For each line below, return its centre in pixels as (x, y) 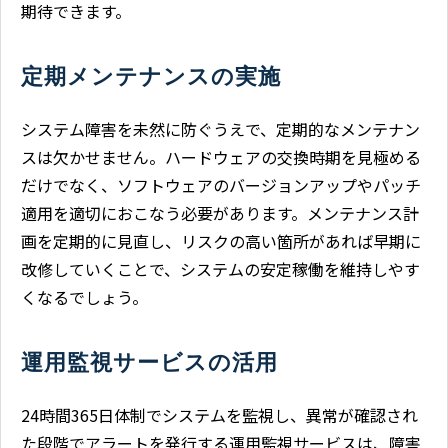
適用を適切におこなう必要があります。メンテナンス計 (220, 212)
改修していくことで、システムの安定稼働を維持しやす (220, 268)
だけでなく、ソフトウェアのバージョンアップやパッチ (221, 184)
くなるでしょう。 (84, 296)
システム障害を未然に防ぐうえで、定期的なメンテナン (220, 128)
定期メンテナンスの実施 (151, 76)
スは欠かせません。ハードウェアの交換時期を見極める (221, 156)
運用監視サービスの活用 (149, 362)
